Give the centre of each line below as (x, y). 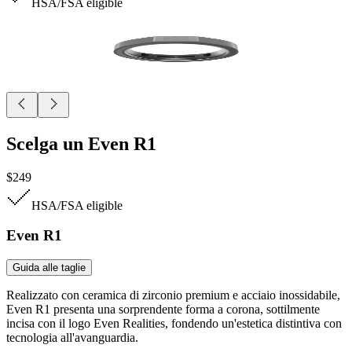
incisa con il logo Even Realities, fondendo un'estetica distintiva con (174, 324)
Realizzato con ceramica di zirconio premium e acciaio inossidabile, (173, 295)
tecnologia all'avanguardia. (72, 338)
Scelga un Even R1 (81, 143)
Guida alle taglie (49, 268)
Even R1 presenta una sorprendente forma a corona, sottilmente (163, 310)
